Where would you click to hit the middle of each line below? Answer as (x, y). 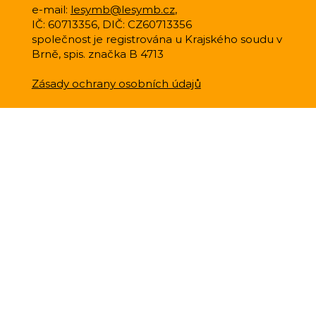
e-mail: (51, 9)
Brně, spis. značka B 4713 (97, 54)
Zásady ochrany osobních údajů (116, 83)
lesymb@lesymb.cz (122, 9)
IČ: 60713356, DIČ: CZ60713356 (113, 24)
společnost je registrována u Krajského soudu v (157, 39)
